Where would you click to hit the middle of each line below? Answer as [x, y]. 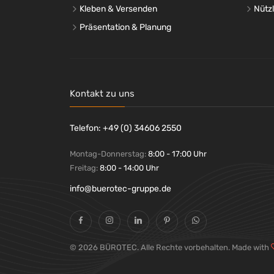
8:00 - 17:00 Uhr [177, 154]
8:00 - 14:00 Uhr [129, 168]
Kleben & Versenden [118, 9]
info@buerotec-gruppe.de [120, 188]
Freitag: [85, 168]
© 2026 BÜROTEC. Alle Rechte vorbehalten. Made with [170, 247]
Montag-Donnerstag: [109, 154]
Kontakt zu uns [102, 93]
